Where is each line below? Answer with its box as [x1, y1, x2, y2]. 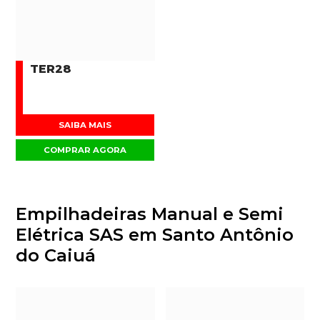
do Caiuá [16, 245, 96, 266]
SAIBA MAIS [59, 120, 112, 130]
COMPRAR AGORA [44, 145, 127, 155]
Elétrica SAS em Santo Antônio [16, 224, 294, 245]
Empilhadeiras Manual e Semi [16, 204, 284, 224]
